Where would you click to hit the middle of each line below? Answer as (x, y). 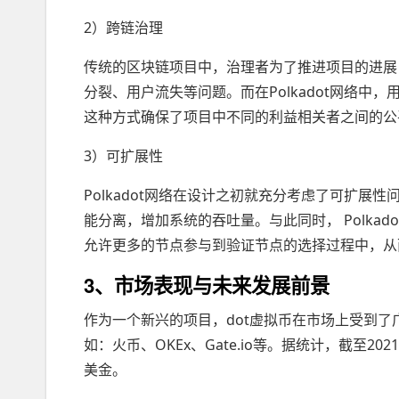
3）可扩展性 (123, 155)
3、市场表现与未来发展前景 (207, 285)
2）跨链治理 (123, 27)
